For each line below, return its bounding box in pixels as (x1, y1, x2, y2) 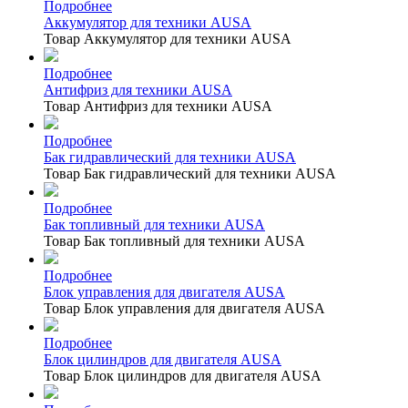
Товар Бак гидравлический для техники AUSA (44, 165, 336, 181)
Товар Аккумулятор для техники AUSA (44, 30, 291, 46)
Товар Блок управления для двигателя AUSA (44, 300, 325, 316)
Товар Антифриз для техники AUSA (44, 97, 272, 114)
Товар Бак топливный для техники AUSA (44, 232, 305, 249)
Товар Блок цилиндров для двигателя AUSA (44, 367, 321, 383)
